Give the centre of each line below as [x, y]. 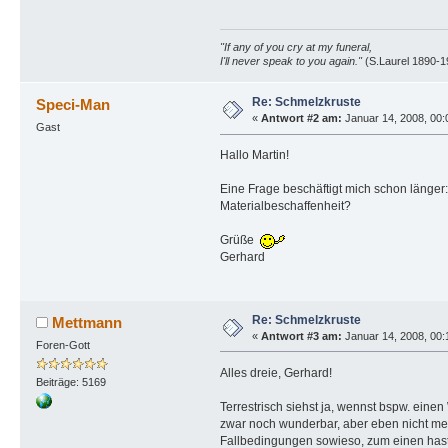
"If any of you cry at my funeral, [295, 47]
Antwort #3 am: [301, 335]
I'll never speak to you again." [290, 61]
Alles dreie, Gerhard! [275, 372]
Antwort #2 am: [301, 118]
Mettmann [87, 322]
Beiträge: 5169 [70, 381]
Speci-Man [73, 105]
